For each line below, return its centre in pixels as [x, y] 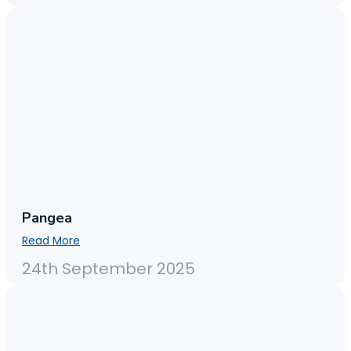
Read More [51, 241]
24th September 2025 [109, 269]
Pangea [47, 218]
